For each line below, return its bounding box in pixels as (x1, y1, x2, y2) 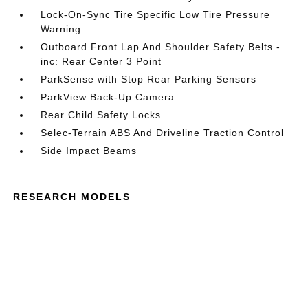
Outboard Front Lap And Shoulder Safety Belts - (41, 41, 281, 52)
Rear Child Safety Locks (41, 109, 162, 120)
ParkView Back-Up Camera (41, 91, 175, 102)
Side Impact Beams (41, 145, 137, 156)
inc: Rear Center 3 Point (41, 56, 162, 67)
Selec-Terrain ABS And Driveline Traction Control (41, 127, 285, 138)
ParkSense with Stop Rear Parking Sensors (41, 74, 257, 85)
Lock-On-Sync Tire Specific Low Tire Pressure (41, 9, 271, 20)
